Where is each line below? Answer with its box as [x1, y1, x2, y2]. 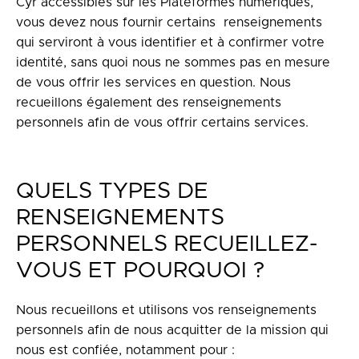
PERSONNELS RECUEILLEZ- [16, 233, 317, 256]
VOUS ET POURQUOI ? [16, 260, 264, 282]
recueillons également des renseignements [16, 96, 281, 109]
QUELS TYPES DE [16, 180, 208, 203]
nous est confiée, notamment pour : [16, 344, 235, 357]
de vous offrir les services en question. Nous [16, 76, 291, 89]
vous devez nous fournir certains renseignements [16, 16, 322, 29]
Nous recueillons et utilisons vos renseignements [16, 304, 317, 317]
